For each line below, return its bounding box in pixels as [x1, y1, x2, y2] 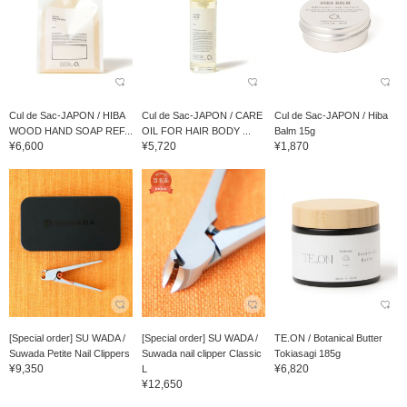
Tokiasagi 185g [273, 348, 341, 360]
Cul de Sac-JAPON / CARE [141, 110, 263, 122]
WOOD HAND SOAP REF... [9, 125, 133, 137]
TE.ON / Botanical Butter [273, 333, 382, 344]
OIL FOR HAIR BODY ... [141, 125, 251, 137]
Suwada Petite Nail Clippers [9, 348, 130, 360]
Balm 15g [273, 125, 315, 137]
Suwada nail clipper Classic [141, 348, 262, 360]
